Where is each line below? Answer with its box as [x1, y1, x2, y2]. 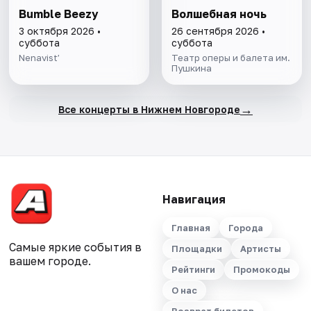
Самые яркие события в [9, 240, 142, 255]
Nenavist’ [19, 52, 60, 64]
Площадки [171, 243, 222, 255]
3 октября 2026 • [19, 25, 101, 37]
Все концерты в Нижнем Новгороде [58, 103, 240, 115]
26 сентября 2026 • [171, 25, 265, 37]
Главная [171, 222, 210, 234]
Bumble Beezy [19, 7, 99, 22]
